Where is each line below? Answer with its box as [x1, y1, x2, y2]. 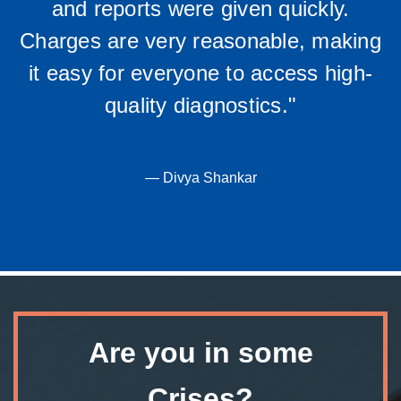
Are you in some [88, 337, 313, 370]
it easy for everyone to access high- [29, 61, 372, 86]
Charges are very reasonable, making [20, 29, 381, 54]
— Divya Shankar [144, 170, 257, 186]
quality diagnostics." [104, 93, 297, 118]
